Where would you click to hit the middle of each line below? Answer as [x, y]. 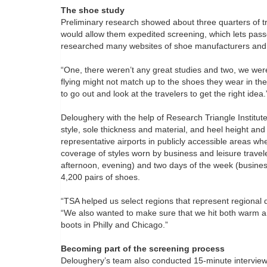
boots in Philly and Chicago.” [114, 225]
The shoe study [93, 10]
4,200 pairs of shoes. [100, 177]
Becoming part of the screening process [143, 249]
